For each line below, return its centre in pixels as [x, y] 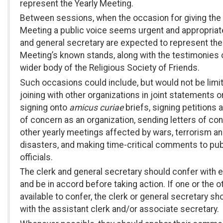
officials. [36, 157]
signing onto [45, 107]
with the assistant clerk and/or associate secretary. [119, 209]
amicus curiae [96, 107]
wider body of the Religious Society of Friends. [110, 68]
